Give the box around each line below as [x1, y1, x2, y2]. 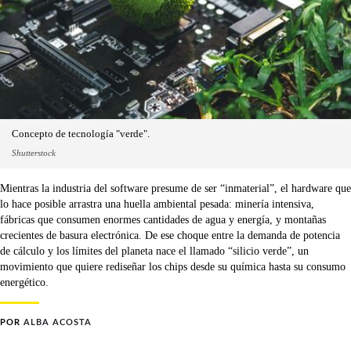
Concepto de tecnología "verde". [12, 128, 150, 140]
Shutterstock [12, 148, 56, 158]
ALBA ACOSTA [24, 318, 92, 327]
